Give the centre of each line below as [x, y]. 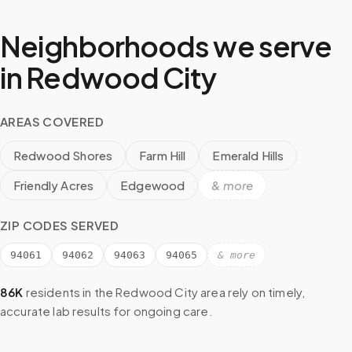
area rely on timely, [251, 292]
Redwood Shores [63, 155]
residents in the [68, 292]
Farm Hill [163, 155]
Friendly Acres [54, 185]
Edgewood [153, 185]
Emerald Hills [248, 155]
